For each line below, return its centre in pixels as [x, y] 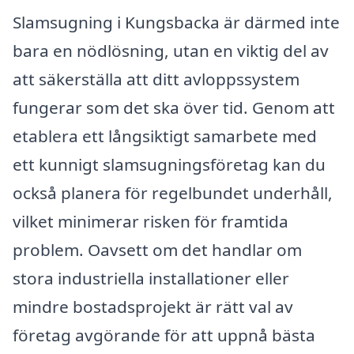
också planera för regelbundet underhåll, [173, 192]
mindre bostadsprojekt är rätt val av [153, 306]
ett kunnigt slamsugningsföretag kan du [169, 164]
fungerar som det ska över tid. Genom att [174, 107]
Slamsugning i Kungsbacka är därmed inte [176, 22]
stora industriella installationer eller [151, 278]
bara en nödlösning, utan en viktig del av [171, 50]
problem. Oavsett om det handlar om [157, 249]
